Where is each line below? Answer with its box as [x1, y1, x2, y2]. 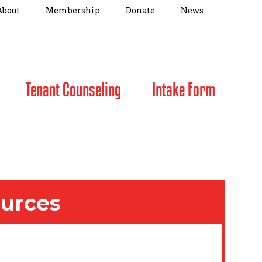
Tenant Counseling [26, 78, 121, 101]
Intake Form [152, 78, 215, 101]
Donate [126, 5, 155, 16]
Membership [46, 5, 100, 16]
